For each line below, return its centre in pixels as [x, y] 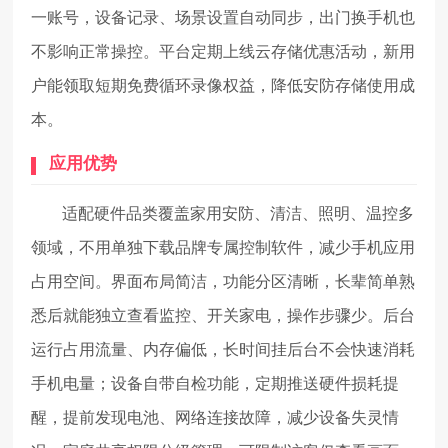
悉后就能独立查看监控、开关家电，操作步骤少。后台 [223, 316]
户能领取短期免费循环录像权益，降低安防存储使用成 [223, 86]
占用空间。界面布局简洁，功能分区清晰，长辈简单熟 [223, 282]
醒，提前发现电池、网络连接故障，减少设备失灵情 [215, 418]
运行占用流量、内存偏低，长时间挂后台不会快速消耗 [223, 350]
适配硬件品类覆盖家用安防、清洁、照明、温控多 [238, 214]
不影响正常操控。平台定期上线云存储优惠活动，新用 [223, 52]
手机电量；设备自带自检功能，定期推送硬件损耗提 [215, 384]
